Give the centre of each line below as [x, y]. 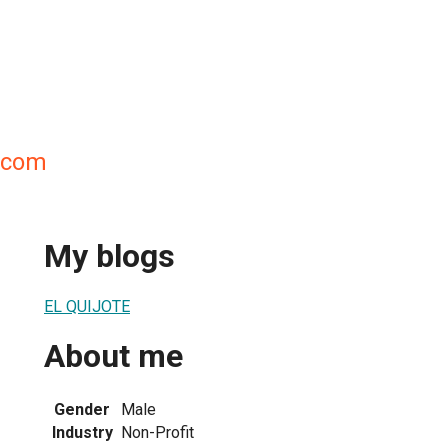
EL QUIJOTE [87, 306]
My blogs [109, 256]
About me [113, 356]
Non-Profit [157, 432]
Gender [82, 409]
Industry [82, 432]
